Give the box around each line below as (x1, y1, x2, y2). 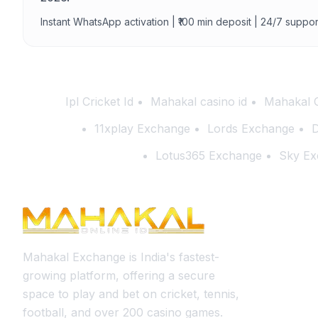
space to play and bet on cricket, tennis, (23, 287, 239, 301)
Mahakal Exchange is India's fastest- (23, 250, 219, 264)
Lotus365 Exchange (155, 148, 262, 163)
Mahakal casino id (150, 94, 247, 109)
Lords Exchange (207, 121, 295, 136)
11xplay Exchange (94, 121, 190, 136)
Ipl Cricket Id (65, 94, 133, 109)
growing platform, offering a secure (23, 268, 215, 283)
